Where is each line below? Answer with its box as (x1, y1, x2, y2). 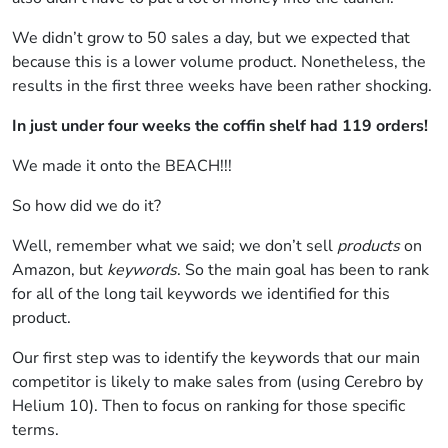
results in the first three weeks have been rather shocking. (12, 75, 432, 97)
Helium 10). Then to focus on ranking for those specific (12, 395, 405, 417)
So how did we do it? (12, 195, 161, 217)
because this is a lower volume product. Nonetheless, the (12, 51, 426, 73)
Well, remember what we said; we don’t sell (12, 235, 337, 257)
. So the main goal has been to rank (177, 259, 429, 281)
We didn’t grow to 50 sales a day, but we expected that (12, 27, 410, 49)
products (337, 235, 400, 257)
